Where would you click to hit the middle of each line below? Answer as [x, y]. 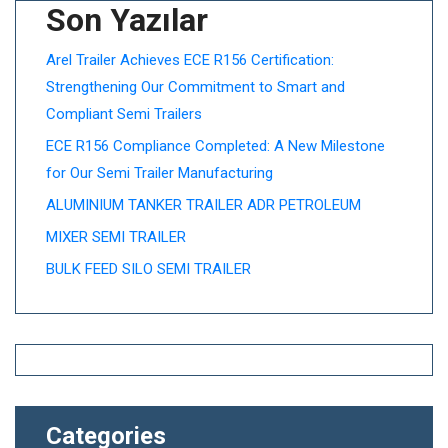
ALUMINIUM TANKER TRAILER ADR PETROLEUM [203, 205]
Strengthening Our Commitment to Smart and [195, 87]
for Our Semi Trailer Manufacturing [159, 173]
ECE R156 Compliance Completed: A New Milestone [215, 146]
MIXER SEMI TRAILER [116, 237]
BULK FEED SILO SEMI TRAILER [148, 269]
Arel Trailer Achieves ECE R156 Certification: [190, 60]
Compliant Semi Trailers [124, 114]
